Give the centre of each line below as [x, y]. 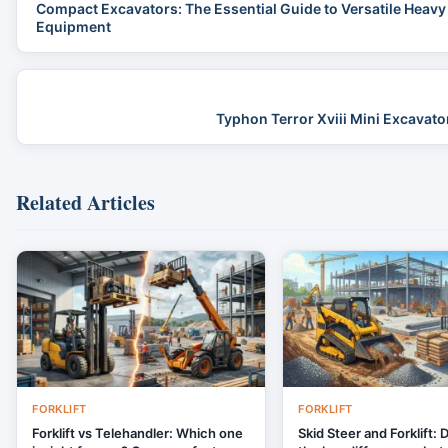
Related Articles [85, 202]
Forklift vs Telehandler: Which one [138, 433]
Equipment [74, 27]
